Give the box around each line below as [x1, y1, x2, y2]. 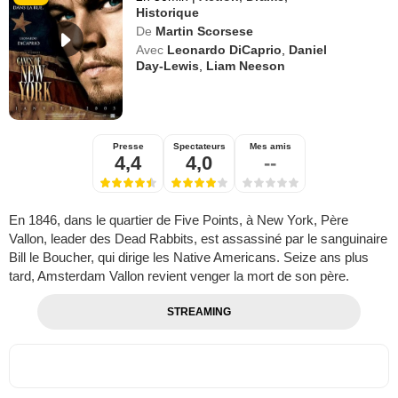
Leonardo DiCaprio [167, 42, 283, 57]
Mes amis [249, 140, 291, 151]
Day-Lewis [136, 58, 200, 73]
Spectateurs [172, 140, 226, 151]
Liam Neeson [206, 58, 286, 73]
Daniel [289, 42, 328, 57]
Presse [112, 140, 144, 151]
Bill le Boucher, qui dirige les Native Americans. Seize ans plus [9, 249, 369, 265]
